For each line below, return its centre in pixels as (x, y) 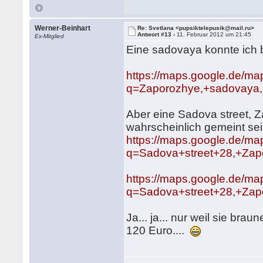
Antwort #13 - (157, 34)
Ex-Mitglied (50, 36)
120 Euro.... (159, 230)
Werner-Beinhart (63, 28)
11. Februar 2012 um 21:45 (214, 34)
